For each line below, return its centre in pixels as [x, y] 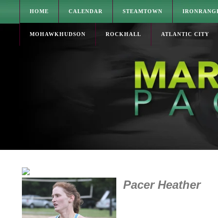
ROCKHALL [123, 34]
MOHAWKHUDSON [58, 34]
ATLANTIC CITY [185, 34]
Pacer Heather [158, 185]
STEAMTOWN [143, 11]
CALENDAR [86, 11]
